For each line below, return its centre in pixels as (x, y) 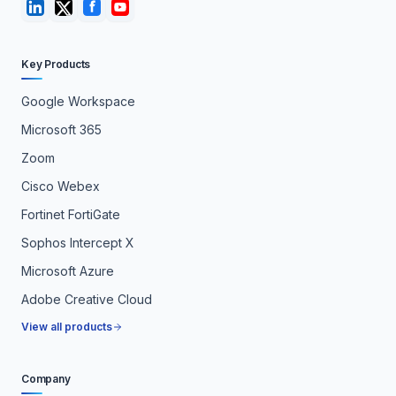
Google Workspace (78, 101)
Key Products (56, 64)
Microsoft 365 (61, 129)
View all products (67, 327)
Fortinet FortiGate (71, 214)
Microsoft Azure (68, 271)
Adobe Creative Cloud (87, 299)
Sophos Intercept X (78, 243)
